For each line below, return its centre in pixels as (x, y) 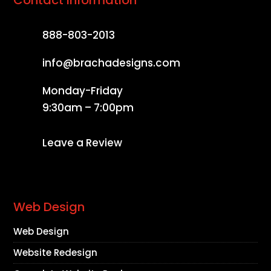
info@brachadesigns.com (111, 63)
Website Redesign (56, 252)
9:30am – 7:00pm (88, 107)
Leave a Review (82, 142)
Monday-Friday (82, 90)
